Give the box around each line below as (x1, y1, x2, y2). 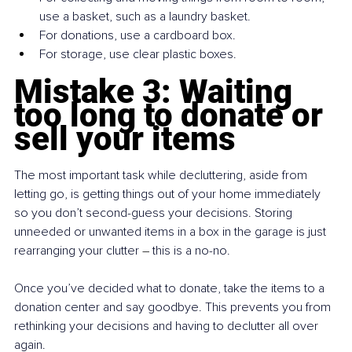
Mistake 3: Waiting (14, 72, 300, 112)
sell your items (14, 119, 236, 159)
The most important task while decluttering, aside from (14, 167, 310, 184)
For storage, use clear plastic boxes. (39, 46, 236, 63)
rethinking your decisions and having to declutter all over (14, 318, 321, 335)
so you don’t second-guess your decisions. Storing (14, 205, 295, 222)
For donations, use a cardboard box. (39, 27, 236, 44)
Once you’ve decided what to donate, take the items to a (14, 280, 328, 297)
